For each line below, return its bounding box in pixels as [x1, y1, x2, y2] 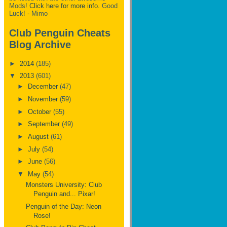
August [27, 132, 51, 140]
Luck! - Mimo [9, 10, 48, 18]
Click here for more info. [29, 2, 100, 10]
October [27, 107, 53, 116]
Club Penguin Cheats [9, 27, 110, 39]
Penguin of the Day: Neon [26, 202, 102, 210]
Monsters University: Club [26, 181, 102, 189]
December [27, 83, 60, 91]
